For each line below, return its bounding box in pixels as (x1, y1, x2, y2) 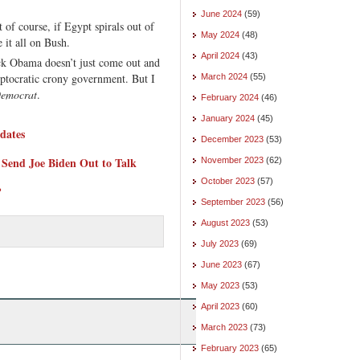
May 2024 (201, 29, 239, 39)
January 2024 (201, 112, 255, 123)
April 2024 (201, 50, 239, 60)
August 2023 (201, 217, 250, 227)
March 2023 (201, 321, 247, 332)
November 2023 (201, 154, 264, 165)
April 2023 (201, 301, 239, 311)
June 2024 (201, 8, 242, 18)
